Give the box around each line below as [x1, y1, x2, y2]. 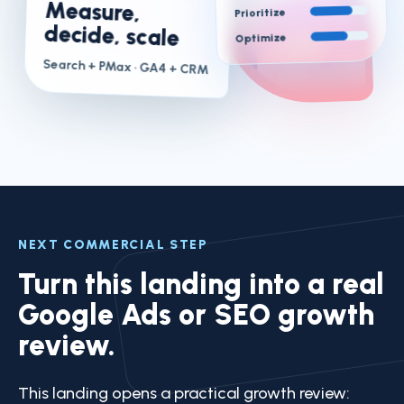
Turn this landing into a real [18, 267, 384, 301]
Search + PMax [42, 56, 132, 76]
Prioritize [234, 5, 287, 20]
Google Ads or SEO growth [18, 298, 374, 332]
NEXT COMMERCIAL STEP [18, 237, 208, 252]
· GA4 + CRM [131, 60, 209, 78]
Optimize [234, 31, 287, 45]
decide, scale [43, 19, 180, 51]
